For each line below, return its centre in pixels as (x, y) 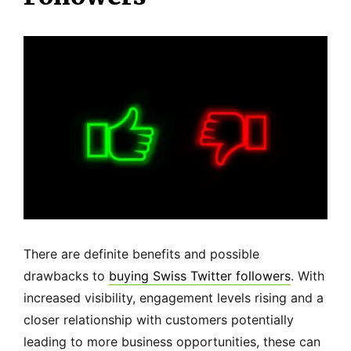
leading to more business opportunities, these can (172, 341)
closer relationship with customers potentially (159, 319)
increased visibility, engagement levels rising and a (174, 297)
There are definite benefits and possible (141, 253)
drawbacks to (66, 275)
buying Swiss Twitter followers (200, 275)
